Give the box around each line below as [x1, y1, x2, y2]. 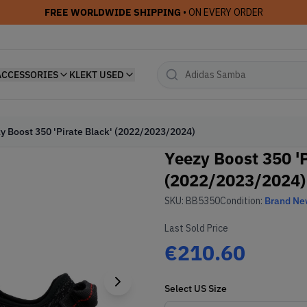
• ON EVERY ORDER [180, 6, 263, 19]
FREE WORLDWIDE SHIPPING [44, 6, 181, 19]
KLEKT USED [69, 69, 124, 81]
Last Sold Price [164, 222, 228, 234]
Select [164, 282, 194, 295]
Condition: [220, 195, 265, 207]
